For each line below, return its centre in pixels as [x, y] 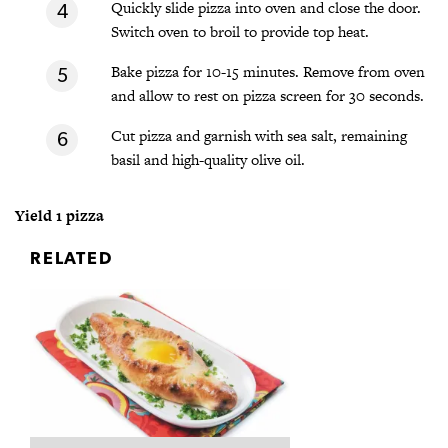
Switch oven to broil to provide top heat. [240, 31]
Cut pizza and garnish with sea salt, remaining [259, 135]
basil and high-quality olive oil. [208, 159]
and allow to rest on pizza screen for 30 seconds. [267, 95]
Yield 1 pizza [59, 215]
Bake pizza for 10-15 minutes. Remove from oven [268, 71]
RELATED [71, 258]
